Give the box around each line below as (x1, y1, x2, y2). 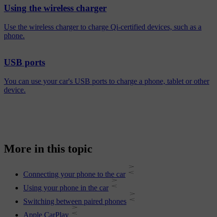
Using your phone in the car (23, 184, 108, 192)
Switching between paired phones (23, 197, 126, 206)
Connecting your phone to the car (23, 170, 125, 179)
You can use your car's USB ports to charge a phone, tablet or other (4, 77, 209, 85)
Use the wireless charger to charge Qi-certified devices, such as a (4, 23, 201, 31)
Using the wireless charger (4, 3, 107, 14)
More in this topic (4, 142, 93, 155)
